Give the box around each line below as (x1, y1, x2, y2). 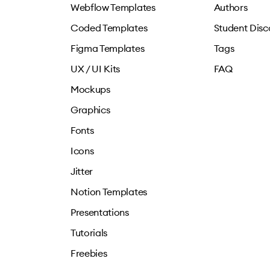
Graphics (71, 104, 110, 116)
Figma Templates (71, 42, 145, 54)
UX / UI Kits (71, 63, 121, 75)
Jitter (71, 165, 93, 177)
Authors (213, 1, 248, 13)
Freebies (71, 247, 107, 259)
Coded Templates (71, 22, 148, 34)
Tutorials (71, 227, 108, 239)
